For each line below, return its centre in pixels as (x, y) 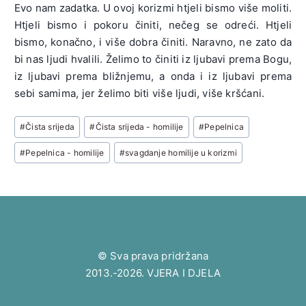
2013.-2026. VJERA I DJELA (153, 273)
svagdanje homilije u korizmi (181, 152)
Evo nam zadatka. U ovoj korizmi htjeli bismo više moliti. (153, 8)
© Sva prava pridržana (153, 256)
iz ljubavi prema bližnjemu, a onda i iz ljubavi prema (153, 76)
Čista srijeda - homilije (139, 127)
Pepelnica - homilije (65, 152)
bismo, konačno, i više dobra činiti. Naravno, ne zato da (153, 42)
